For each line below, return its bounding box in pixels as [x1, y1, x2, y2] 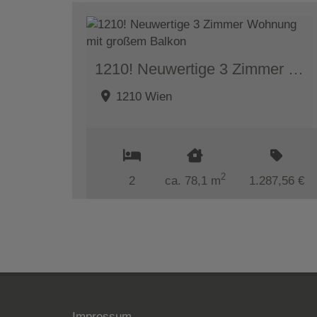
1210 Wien [116, 89, 172, 103]
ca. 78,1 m [164, 173, 221, 188]
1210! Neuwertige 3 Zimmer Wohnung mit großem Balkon [288, 59, 304, 78]
